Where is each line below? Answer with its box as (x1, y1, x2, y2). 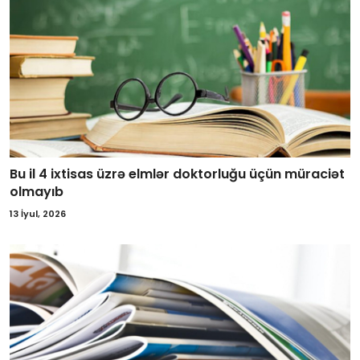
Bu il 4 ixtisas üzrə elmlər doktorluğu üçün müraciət (10, 164, 345, 183)
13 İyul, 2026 (10, 207, 66, 220)
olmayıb (10, 182, 63, 201)
